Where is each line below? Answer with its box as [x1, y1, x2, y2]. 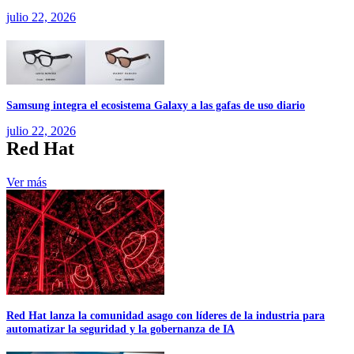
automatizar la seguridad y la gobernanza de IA [6, 322, 235, 336]
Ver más [6, 175, 47, 189]
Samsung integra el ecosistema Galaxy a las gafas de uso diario [6, 99, 305, 112]
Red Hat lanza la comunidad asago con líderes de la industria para [6, 309, 325, 322]
